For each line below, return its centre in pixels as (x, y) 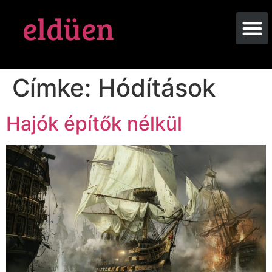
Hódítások (157, 87)
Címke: (55, 87)
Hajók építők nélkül (94, 123)
